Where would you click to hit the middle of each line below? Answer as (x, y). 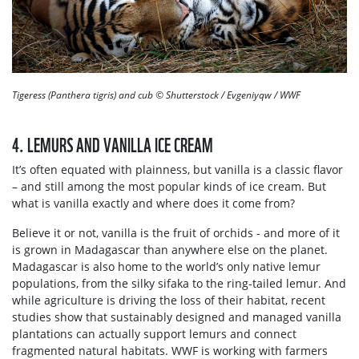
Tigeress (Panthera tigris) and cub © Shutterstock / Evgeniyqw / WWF (156, 95)
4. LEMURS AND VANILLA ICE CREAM (113, 143)
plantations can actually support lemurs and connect (154, 333)
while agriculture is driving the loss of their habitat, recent (169, 300)
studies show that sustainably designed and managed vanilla (177, 317)
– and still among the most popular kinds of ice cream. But (169, 186)
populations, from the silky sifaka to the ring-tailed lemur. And (179, 283)
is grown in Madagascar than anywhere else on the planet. (170, 249)
